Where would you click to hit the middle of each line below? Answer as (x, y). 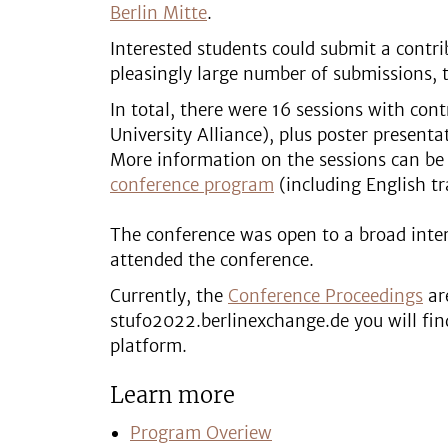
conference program (192, 185)
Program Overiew (201, 433)
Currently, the (169, 296)
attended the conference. (212, 260)
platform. (148, 346)
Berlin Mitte (158, 13)
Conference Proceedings (325, 296)
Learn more (172, 395)
